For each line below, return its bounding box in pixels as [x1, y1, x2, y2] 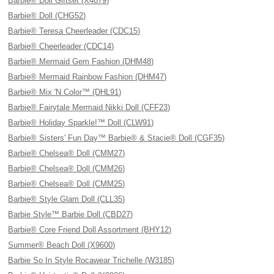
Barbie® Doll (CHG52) [8, 11, 86, 20]
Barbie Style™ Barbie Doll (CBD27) [8, 210, 133, 219]
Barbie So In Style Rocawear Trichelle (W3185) [8, 256, 175, 265]
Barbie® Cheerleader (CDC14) [8, 42, 114, 51]
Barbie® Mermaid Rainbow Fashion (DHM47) [8, 72, 167, 81]
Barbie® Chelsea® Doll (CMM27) [8, 149, 125, 158]
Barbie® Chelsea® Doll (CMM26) [8, 164, 125, 173]
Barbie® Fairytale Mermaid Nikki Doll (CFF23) [8, 103, 171, 112]
